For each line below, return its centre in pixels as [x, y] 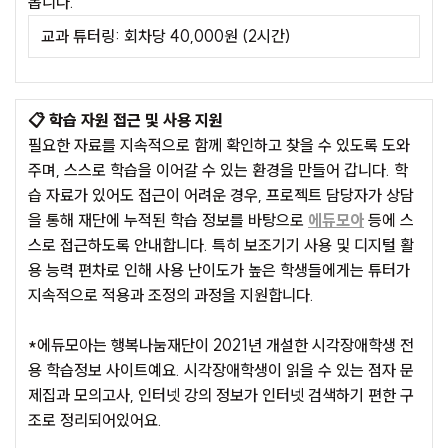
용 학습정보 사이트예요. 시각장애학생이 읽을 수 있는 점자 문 [221, 370]
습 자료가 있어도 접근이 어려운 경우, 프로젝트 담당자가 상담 [221, 195]
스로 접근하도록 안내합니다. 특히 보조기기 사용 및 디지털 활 [221, 245]
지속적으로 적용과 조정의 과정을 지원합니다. [171, 295]
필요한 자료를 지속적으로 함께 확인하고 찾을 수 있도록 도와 [219, 145]
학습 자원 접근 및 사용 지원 [134, 120]
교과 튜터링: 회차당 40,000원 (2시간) [166, 36]
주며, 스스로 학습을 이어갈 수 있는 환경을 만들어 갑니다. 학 [218, 170]
